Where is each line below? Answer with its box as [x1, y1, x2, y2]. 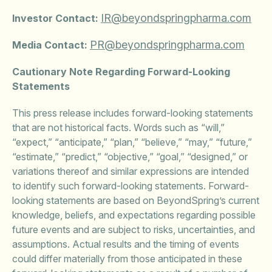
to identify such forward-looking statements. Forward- [12, 180, 249, 192]
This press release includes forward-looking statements [12, 107, 253, 119]
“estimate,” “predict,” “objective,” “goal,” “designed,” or [12, 151, 248, 163]
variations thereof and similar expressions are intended [12, 165, 249, 177]
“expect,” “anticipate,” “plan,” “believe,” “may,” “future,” [12, 136, 252, 148]
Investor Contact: [12, 12, 101, 24]
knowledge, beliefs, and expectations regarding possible [12, 209, 256, 221]
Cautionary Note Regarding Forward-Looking [12, 66, 230, 78]
